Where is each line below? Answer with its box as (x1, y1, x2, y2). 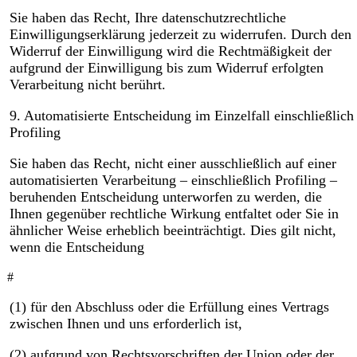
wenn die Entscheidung (9, 239, 144, 256)
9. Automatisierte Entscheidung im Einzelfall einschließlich (9, 108, 354, 124)
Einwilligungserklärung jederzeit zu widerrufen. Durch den (9, 26, 351, 43)
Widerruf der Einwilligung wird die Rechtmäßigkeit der (9, 43, 331, 60)
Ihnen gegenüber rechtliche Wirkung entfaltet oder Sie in (9, 206, 339, 222)
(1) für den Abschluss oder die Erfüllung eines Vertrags (9, 299, 329, 316)
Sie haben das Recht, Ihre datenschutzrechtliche (9, 10, 286, 26)
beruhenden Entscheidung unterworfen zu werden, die (9, 189, 322, 206)
